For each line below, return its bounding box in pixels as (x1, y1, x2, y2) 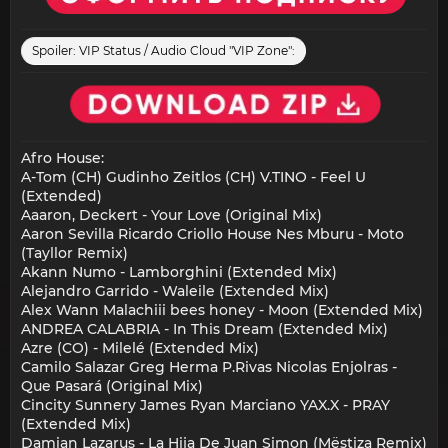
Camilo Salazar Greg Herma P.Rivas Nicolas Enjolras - (21, 358, 397, 377)
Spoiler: (32, 42, 79, 58)
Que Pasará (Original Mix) (21, 377, 203, 396)
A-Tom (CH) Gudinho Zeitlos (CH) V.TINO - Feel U (21, 168, 366, 187)
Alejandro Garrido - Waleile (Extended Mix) (21, 282, 329, 301)
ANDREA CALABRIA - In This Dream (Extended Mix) (21, 320, 388, 339)
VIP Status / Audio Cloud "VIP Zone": (79, 42, 295, 58)
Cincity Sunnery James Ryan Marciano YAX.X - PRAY (21, 396, 390, 415)
